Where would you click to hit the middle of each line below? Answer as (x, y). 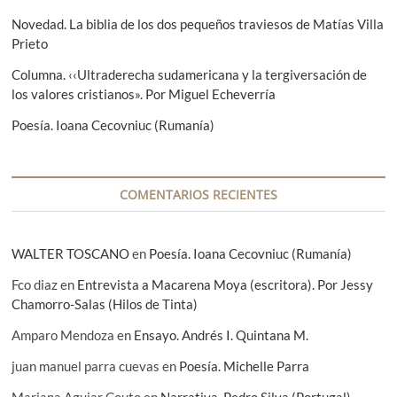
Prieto (30, 43)
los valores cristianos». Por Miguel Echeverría (144, 93)
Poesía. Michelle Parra (245, 366)
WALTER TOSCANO (71, 253)
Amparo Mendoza (63, 335)
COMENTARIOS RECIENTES (198, 194)
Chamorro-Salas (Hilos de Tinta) (105, 304)
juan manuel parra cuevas (86, 366)
